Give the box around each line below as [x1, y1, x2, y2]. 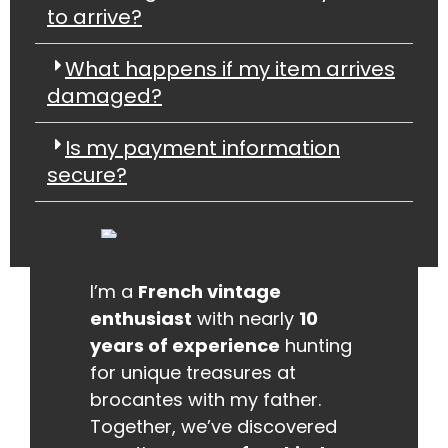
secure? [47, 161, 127, 189]
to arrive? [47, 3, 142, 31]
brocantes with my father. [90, 386, 321, 412]
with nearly [192, 305, 299, 331]
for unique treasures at [90, 359, 296, 385]
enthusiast [90, 305, 192, 331]
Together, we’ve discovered [90, 413, 337, 439]
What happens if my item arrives [65, 55, 395, 83]
